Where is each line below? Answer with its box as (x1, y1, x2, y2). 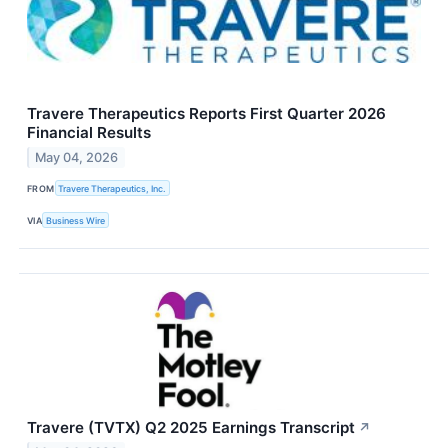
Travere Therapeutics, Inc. (58, 182, 167, 194)
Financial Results (27, 123, 151, 143)
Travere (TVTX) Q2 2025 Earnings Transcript (27, 418, 355, 438)
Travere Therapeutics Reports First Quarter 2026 (27, 104, 386, 124)
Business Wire (46, 214, 106, 226)
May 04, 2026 (35, 149, 119, 165)
